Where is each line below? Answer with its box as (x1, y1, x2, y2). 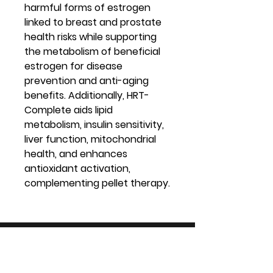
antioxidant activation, (24, 161, 130, 175)
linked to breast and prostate (24, 15, 161, 29)
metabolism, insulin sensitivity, (24, 117, 164, 132)
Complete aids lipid (24, 102, 113, 117)
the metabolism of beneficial (24, 44, 160, 58)
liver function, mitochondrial (24, 132, 156, 146)
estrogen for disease (24, 58, 122, 73)
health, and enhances (24, 146, 127, 161)
